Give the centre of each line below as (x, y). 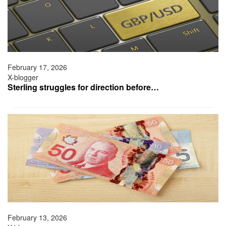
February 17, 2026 (37, 67)
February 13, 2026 (37, 218)
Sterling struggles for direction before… (83, 87)
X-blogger (23, 77)
